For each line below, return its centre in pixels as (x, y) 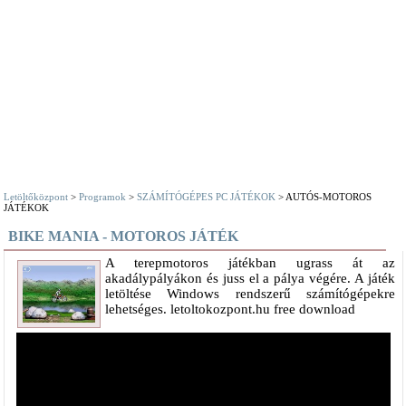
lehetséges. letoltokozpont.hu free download (231, 309)
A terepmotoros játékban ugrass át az (250, 263)
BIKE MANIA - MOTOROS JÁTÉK (123, 236)
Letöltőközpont (36, 197)
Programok (103, 197)
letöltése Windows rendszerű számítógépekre (250, 294)
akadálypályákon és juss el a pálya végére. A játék (250, 278)
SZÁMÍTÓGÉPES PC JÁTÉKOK (207, 197)
